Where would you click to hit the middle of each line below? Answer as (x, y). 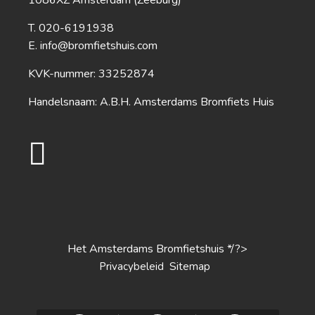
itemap (193, 266)
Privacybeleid (131, 266)
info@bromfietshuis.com (99, 45)
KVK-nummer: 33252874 (91, 73)
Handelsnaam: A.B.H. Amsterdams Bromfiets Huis (151, 102)
